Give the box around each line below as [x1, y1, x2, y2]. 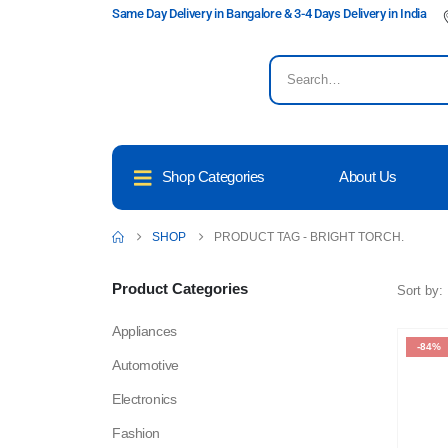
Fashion [112, 425, 161, 442]
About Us [339, 168, 397, 186]
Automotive [112, 357, 179, 374]
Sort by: [397, 283, 443, 299]
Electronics [112, 391, 177, 408]
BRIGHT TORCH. [310, 230, 404, 245]
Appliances [112, 323, 177, 340]
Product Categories [112, 280, 248, 298]
